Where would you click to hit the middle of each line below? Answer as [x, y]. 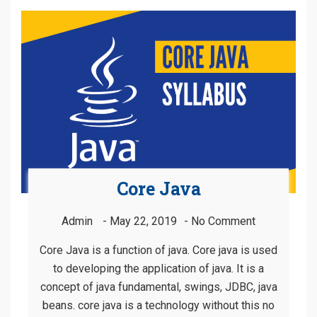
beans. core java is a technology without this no [158, 306]
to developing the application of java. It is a [158, 269]
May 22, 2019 [143, 221]
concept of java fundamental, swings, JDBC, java [158, 287]
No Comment [223, 221]
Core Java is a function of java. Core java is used [158, 250]
